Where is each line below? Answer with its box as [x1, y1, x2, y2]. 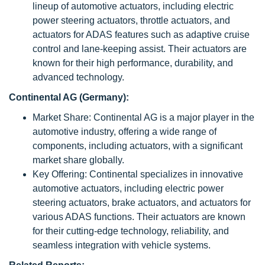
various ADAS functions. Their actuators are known [33, 212, 245, 222]
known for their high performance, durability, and [33, 58, 233, 68]
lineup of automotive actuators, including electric [33, 1, 234, 11]
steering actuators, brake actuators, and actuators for [33, 198, 251, 208]
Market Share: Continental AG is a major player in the [33, 112, 254, 122]
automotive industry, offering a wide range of [33, 127, 216, 137]
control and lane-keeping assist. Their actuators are [33, 44, 247, 54]
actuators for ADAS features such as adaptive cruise [33, 30, 250, 40]
